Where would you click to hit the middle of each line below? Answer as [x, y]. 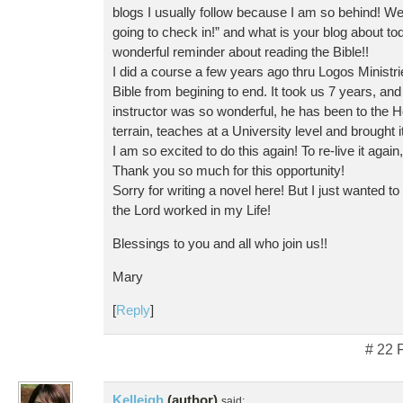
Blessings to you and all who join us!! [220, 243]
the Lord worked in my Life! [192, 210]
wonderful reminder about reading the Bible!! [241, 52]
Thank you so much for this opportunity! [228, 170]
